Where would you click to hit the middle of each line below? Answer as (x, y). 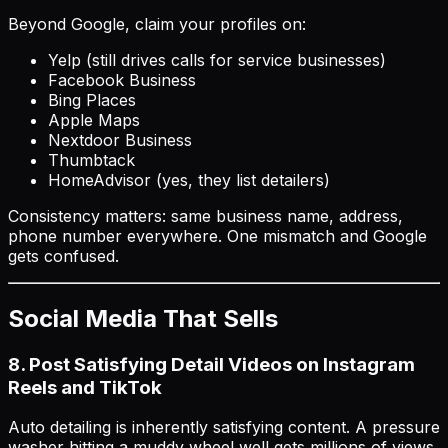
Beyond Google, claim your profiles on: (157, 23)
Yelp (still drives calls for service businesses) (217, 59)
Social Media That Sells (143, 318)
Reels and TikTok (85, 387)
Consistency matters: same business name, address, (205, 215)
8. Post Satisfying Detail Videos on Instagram (211, 364)
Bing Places (92, 99)
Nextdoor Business (120, 139)
